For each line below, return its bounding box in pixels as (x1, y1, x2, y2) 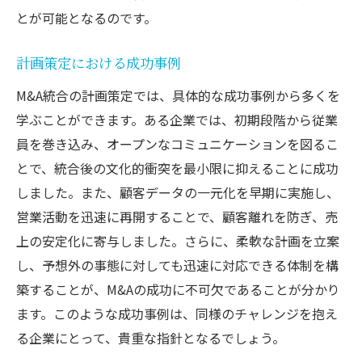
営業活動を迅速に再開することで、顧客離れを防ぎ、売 (16, 206, 338, 226)
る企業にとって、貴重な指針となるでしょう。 (16, 327, 285, 347)
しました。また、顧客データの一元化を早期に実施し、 (16, 182, 339, 202)
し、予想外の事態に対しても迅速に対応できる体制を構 (16, 255, 339, 275)
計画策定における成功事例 (16, 54, 181, 74)
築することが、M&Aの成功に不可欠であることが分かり (16, 279, 340, 299)
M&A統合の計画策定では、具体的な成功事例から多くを (16, 85, 340, 105)
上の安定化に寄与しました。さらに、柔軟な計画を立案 (16, 230, 339, 250)
